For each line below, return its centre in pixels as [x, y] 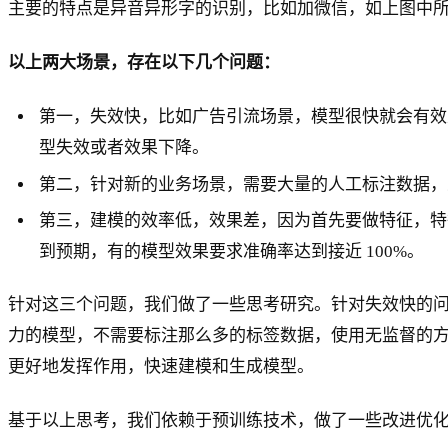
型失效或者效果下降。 [124, 147]
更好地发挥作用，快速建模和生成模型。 [161, 366]
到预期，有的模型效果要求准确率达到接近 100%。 [232, 252]
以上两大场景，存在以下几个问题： [144, 62]
